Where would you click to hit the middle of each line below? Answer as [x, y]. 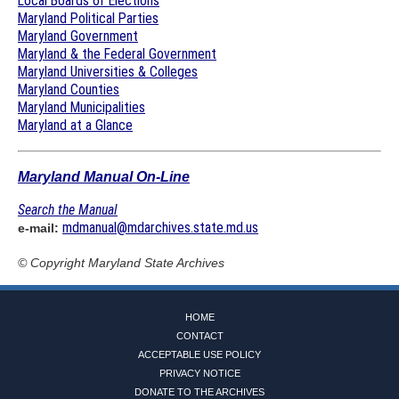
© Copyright [53, 262]
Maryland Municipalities [81, 107]
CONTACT [199, 335]
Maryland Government [78, 36]
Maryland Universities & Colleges [108, 71]
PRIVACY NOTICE [199, 373]
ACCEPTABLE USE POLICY [199, 354]
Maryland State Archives [156, 262]
